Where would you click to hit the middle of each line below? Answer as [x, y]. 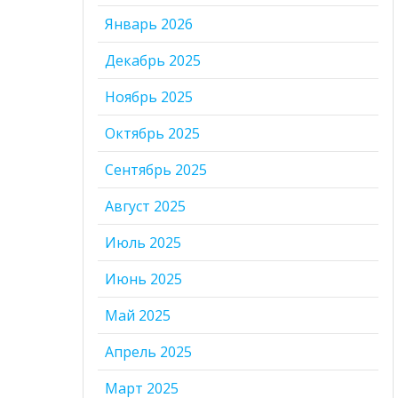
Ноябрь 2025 [149, 96]
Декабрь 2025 [153, 60]
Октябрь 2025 [153, 133]
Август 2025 [146, 206]
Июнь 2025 [144, 279]
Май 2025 [138, 315]
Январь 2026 [149, 24]
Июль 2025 [143, 242]
